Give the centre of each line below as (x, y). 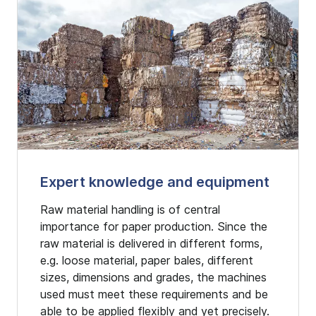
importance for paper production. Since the (154, 226)
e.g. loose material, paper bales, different (147, 260)
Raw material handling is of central (130, 209)
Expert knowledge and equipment (155, 182)
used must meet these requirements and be (154, 294)
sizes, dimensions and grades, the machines (153, 277)
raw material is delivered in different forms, (151, 243)
